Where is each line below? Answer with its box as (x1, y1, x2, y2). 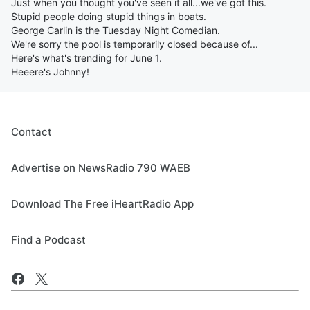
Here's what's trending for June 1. (11, 52, 162, 64)
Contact (11, 125, 52, 138)
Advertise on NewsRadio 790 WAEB (11, 161, 190, 174)
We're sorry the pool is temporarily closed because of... (11, 38, 258, 50)
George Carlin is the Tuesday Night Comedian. (11, 24, 220, 36)
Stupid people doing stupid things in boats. (11, 10, 206, 22)
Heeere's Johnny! (11, 66, 89, 77)
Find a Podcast (11, 233, 86, 246)
